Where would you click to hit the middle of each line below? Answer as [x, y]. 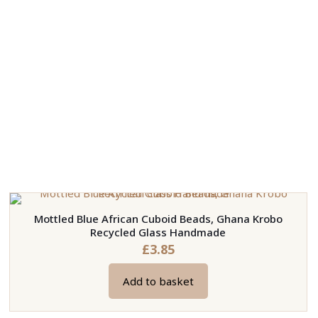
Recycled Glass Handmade [158, 232]
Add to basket [158, 281]
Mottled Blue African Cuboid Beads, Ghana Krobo [158, 219]
